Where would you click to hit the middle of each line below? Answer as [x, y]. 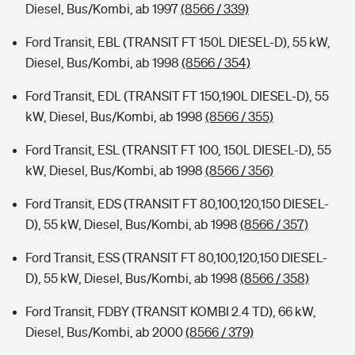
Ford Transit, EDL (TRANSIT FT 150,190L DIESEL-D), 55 [177, 96]
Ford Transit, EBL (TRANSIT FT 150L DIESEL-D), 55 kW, [178, 42]
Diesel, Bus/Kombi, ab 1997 [103, 9]
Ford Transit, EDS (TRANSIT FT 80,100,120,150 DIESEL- [177, 204]
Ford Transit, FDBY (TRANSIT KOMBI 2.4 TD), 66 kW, [171, 311]
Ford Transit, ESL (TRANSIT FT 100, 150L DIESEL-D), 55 [178, 150]
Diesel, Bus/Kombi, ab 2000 [105, 332]
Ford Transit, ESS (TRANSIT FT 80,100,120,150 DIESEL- [176, 258]
